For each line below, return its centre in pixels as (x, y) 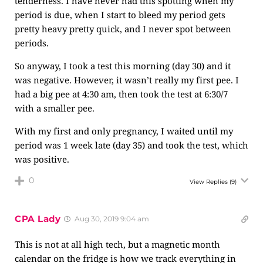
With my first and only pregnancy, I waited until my (124, 131)
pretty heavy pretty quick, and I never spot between (123, 29)
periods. (32, 43)
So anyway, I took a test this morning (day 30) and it (123, 66)
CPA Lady (38, 219)
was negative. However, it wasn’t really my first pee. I (127, 80)
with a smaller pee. (55, 108)
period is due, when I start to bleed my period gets (120, 15)
